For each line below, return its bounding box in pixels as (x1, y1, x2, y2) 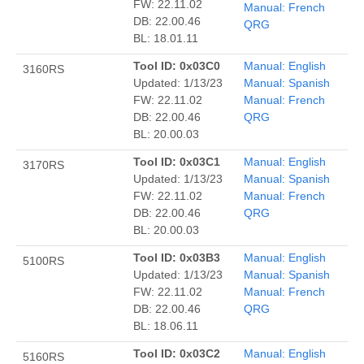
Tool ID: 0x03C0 (133, 58, 220, 72)
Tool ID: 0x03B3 (133, 250, 220, 264)
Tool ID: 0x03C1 (133, 154, 220, 168)
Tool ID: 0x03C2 (133, 346, 220, 360)
